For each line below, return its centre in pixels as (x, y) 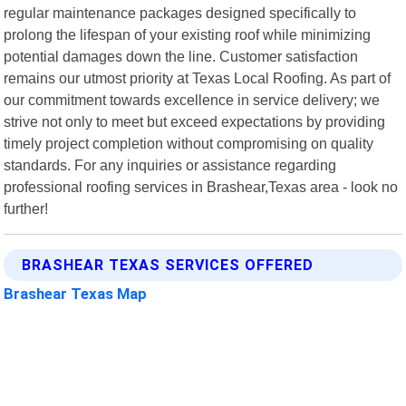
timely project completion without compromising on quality (189, 143)
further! (26, 208)
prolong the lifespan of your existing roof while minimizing (188, 34)
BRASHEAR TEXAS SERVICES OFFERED (168, 265)
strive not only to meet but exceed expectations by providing (195, 121)
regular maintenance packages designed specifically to (180, 12)
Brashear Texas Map (76, 293)
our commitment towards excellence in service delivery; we (192, 99)
